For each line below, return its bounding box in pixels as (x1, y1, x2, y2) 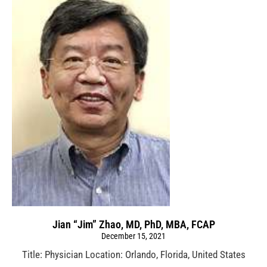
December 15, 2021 (101, 231, 166, 241)
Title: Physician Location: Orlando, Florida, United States (21, 248, 246, 260)
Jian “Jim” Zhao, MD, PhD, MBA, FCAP (52, 218, 215, 231)
